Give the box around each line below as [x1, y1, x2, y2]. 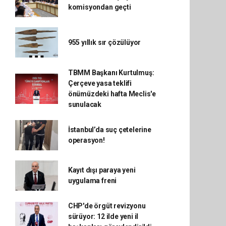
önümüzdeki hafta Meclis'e [68, 90, 156, 98]
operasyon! [68, 136, 105, 144]
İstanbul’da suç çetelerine [68, 126, 151, 134]
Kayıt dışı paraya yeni [68, 166, 136, 174]
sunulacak [68, 100, 102, 108]
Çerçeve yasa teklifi [68, 79, 132, 87]
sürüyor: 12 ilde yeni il [68, 212, 139, 220]
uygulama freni [68, 177, 117, 185]
